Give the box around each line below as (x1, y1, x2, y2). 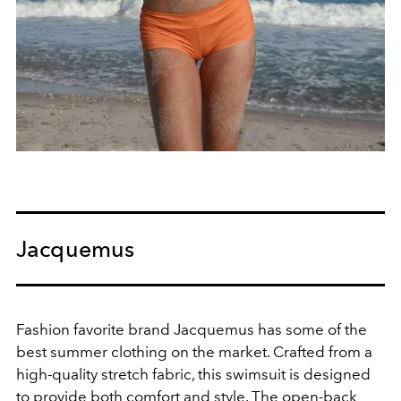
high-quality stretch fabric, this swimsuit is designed (16, 364, 371, 383)
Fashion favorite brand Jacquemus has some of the (16, 320, 367, 338)
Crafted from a (273, 342, 372, 361)
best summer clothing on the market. (16, 342, 273, 361)
